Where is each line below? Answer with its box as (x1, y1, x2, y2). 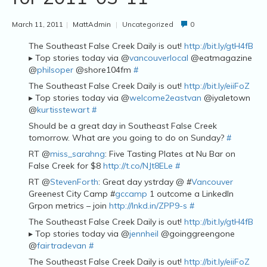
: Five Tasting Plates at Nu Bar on (105, 148, 235, 159)
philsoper (37, 64, 73, 75)
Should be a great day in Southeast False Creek (29, 120, 217, 131)
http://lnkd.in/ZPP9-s (109, 200, 187, 211)
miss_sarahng (50, 148, 105, 159)
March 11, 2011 (12, 20, 63, 29)
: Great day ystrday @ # (98, 176, 191, 187)
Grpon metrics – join (29, 200, 109, 211)
